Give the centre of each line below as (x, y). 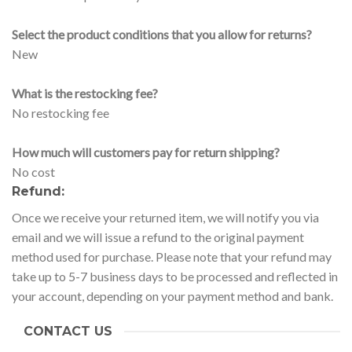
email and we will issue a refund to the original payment (158, 236)
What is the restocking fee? (85, 93)
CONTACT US (68, 332)
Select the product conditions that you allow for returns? (162, 34)
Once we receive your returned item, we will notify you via (165, 217)
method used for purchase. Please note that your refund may (172, 256)
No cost (33, 171)
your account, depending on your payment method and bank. (172, 295)
